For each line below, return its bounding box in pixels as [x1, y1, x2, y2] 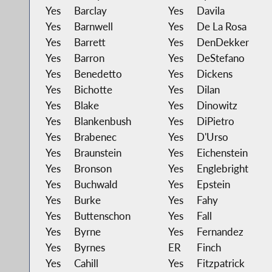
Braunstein [73, 146, 121, 159]
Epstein [196, 177, 230, 191]
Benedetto [73, 67, 122, 80]
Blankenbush [73, 114, 131, 127]
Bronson [73, 161, 112, 175]
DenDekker [196, 35, 249, 49]
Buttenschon [73, 209, 131, 222]
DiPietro [196, 114, 234, 127]
